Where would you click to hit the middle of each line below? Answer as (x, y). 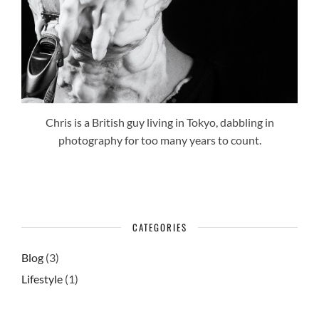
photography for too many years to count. (159, 140)
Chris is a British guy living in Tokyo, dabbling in (159, 122)
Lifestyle (42, 278)
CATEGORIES (159, 227)
